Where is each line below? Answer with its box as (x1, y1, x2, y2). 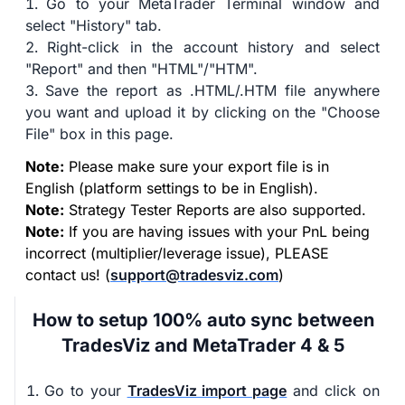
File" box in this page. (25, 125, 174, 144)
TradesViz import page (127, 381, 287, 400)
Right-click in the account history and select (47, 38, 381, 57)
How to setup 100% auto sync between (32, 309, 374, 332)
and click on (287, 381, 381, 400)
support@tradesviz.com (110, 266, 278, 285)
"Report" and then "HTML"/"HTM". (25, 60, 258, 79)
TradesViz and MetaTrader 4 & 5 (61, 334, 344, 357)
